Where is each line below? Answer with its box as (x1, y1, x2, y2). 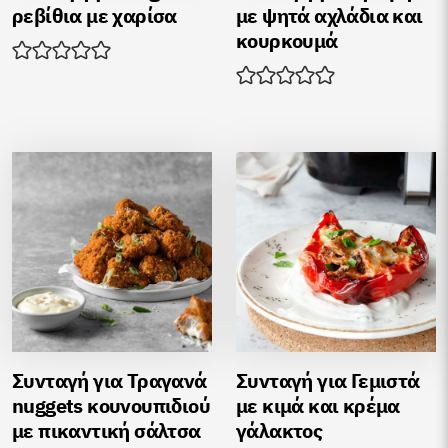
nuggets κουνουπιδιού (12, 392, 210, 419)
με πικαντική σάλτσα (12, 417, 201, 444)
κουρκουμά (236, 27, 338, 54)
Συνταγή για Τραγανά (12, 367, 207, 394)
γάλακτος (236, 417, 323, 444)
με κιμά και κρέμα (236, 392, 400, 419)
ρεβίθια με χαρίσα (12, 2, 177, 29)
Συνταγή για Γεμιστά (236, 367, 420, 394)
